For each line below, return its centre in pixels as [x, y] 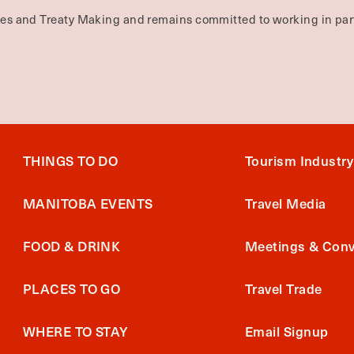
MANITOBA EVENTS [88, 203]
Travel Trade [284, 288]
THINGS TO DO [71, 160]
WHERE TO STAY [76, 331]
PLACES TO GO [72, 288]
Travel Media [286, 203]
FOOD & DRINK [72, 246]
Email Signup [287, 331]
